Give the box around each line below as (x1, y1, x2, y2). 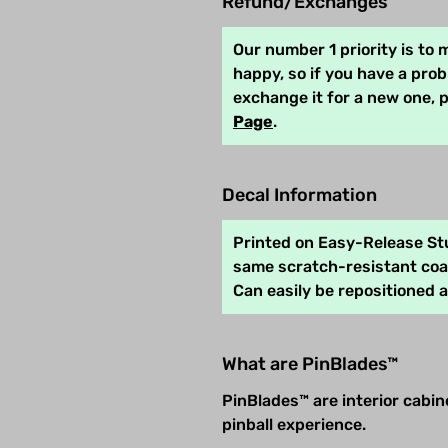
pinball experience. (222, 414, 366, 434)
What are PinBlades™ (222, 352, 399, 375)
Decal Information (222, 183, 377, 206)
